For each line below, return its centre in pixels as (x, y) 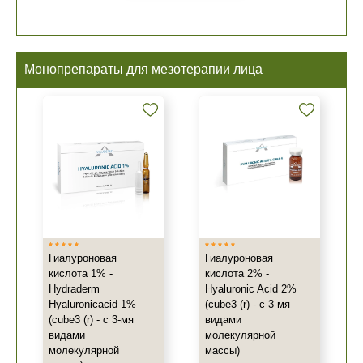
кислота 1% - (81, 273)
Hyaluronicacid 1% (92, 304)
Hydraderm (74, 289)
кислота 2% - (237, 273)
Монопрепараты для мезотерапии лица (143, 69)
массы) (222, 350)
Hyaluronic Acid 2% (251, 289)
